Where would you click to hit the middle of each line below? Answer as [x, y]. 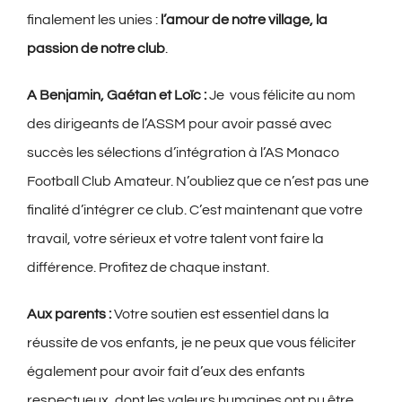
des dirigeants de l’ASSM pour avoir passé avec [179, 124]
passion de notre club [96, 49]
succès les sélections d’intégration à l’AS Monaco [183, 153]
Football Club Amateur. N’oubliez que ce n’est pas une [198, 182]
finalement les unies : [92, 20]
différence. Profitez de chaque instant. [148, 268]
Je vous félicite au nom [281, 96]
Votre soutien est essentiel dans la [220, 315]
